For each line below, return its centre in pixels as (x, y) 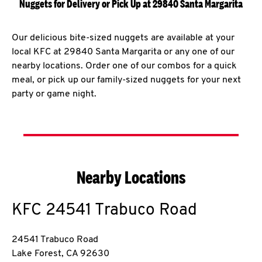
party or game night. (54, 94)
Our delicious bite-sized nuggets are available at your (123, 38)
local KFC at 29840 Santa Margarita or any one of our (123, 52)
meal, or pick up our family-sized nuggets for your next (126, 80)
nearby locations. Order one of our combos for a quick (124, 66)
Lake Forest (37, 254)
